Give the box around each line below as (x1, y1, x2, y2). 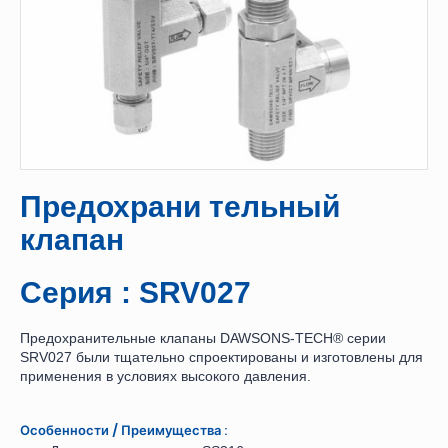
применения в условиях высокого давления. (20, 368, 311, 385)
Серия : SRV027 (20, 276, 251, 310)
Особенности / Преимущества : (20, 421, 227, 441)
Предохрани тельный (20, 190, 340, 224)
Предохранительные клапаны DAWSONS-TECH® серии (20, 330, 386, 347)
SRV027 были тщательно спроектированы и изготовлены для (20, 349, 423, 366)
